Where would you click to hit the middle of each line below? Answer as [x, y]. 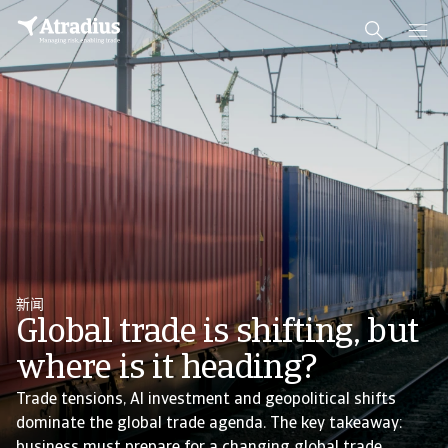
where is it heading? [166, 369]
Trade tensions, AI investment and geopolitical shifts [206, 400]
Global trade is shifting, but [217, 333]
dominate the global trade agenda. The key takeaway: [209, 424]
